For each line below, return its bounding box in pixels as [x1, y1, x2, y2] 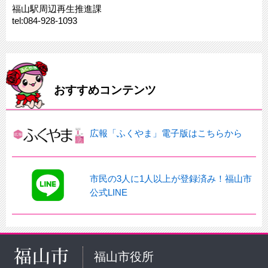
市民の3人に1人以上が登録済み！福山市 [90, 173, 252, 184]
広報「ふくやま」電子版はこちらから [90, 127, 242, 138]
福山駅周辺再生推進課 [12, 3, 102, 14]
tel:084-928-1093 [12, 15, 77, 26]
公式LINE [90, 187, 127, 197]
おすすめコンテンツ [54, 83, 156, 96]
